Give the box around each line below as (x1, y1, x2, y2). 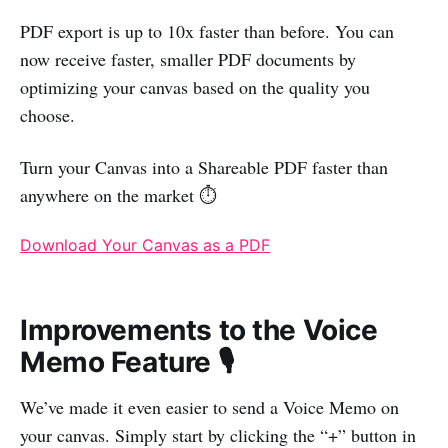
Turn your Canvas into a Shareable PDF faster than (20, 155, 388, 180)
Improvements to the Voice (20, 313, 378, 348)
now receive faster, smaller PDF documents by (20, 47, 356, 72)
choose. (20, 103, 75, 128)
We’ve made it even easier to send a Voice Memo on (20, 395, 399, 420)
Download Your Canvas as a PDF (20, 235, 270, 256)
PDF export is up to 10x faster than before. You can (20, 19, 394, 44)
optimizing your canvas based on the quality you (20, 75, 370, 100)
